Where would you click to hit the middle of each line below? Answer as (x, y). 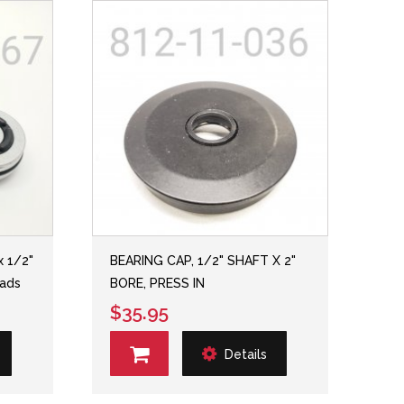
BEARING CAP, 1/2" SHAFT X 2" (203, 261)
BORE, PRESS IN (158, 283)
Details (246, 354)
